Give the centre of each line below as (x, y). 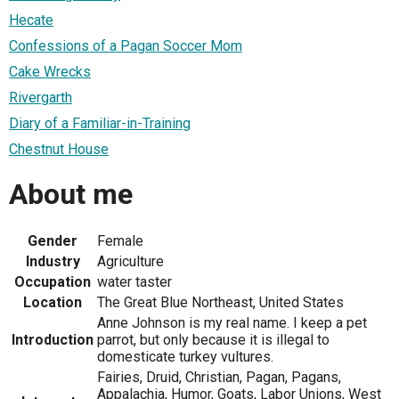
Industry (53, 262)
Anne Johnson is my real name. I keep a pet (232, 323)
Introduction (53, 340)
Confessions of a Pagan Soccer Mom (126, 46)
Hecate (31, 20)
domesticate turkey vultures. (185, 357)
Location (53, 303)
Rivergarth (41, 98)
